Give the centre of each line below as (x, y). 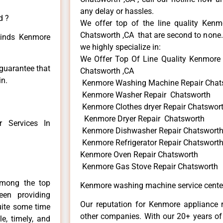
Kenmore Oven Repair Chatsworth (139, 154)
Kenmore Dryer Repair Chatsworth (142, 118)
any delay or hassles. (117, 11)
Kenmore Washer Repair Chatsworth (145, 95)
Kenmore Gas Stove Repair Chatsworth (149, 166)
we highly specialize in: (120, 47)
